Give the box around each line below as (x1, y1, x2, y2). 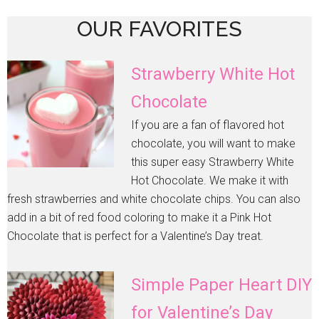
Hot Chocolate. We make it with (131, 174, 288, 188)
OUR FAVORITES (77, 16, 242, 42)
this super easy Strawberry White (131, 155, 294, 169)
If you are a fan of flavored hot (131, 118, 284, 132)
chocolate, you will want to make (131, 137, 296, 151)
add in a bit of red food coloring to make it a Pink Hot (7, 211, 271, 225)
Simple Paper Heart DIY (131, 275, 312, 296)
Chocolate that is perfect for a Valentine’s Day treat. (7, 229, 263, 244)
